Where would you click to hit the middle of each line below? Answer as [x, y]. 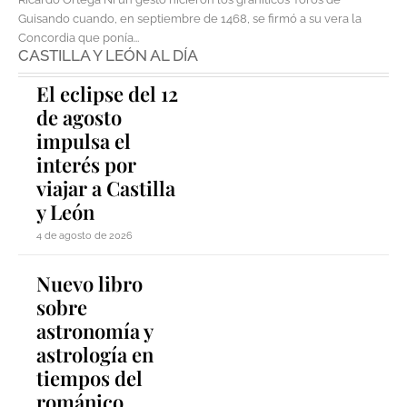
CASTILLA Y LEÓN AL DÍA [108, 56]
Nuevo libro [89, 284]
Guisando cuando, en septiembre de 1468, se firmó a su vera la [190, 19]
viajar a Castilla [106, 189]
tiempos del [89, 378]
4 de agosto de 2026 [84, 236]
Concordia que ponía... [79, 38]
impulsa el [84, 141]
